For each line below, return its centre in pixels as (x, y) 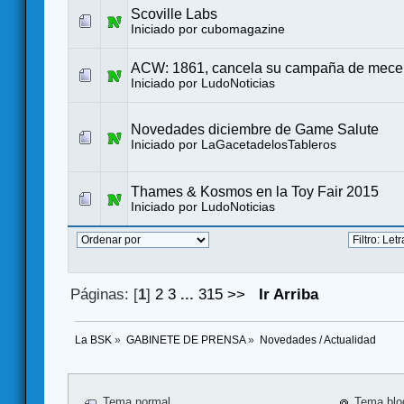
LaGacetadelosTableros (269, 145)
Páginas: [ (105, 294)
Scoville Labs (174, 14)
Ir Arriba (289, 294)
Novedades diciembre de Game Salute (255, 130)
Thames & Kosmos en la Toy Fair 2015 (255, 192)
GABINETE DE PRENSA (185, 340)
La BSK (93, 340)
